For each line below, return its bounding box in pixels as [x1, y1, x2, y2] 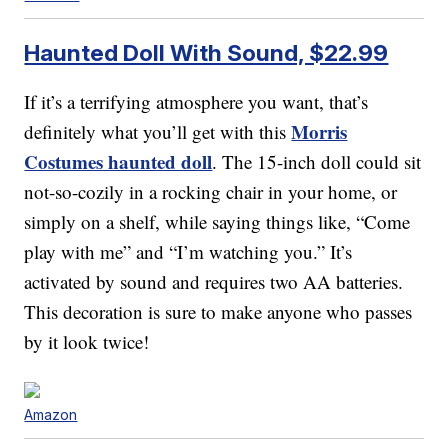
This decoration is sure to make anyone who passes [24, 298, 413, 324]
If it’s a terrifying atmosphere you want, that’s [24, 88, 369, 114]
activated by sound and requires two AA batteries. [24, 268, 404, 294]
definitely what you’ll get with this [24, 118, 292, 144]
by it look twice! [24, 328, 150, 354]
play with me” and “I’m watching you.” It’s [24, 238, 353, 264]
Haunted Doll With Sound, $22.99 [24, 38, 389, 66]
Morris [291, 117, 348, 145]
